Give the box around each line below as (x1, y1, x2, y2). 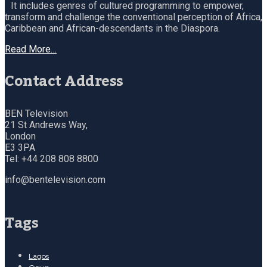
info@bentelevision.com (5, 174, 105, 186)
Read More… (5, 44, 57, 55)
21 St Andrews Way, (5, 119, 88, 131)
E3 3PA (5, 142, 35, 154)
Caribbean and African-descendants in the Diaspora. (5, 23, 220, 35)
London (5, 131, 36, 142)
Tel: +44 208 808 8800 (5, 153, 98, 165)
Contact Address (5, 67, 123, 97)
